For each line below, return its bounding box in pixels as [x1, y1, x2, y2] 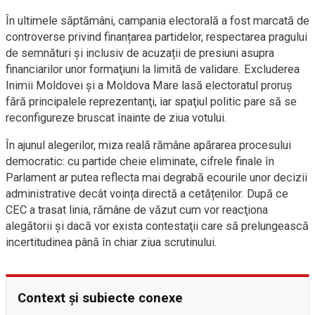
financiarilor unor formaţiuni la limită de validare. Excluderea [6, 63, 300, 76]
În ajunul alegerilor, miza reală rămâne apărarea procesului [6, 139, 291, 152]
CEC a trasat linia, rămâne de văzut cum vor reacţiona [6, 203, 268, 217]
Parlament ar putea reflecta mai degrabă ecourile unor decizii [6, 171, 307, 184]
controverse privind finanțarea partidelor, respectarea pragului [6, 30, 307, 44]
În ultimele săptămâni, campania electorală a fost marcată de [6, 14, 309, 27]
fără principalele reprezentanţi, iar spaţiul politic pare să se [6, 95, 297, 108]
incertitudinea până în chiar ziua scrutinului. [6, 236, 217, 249]
